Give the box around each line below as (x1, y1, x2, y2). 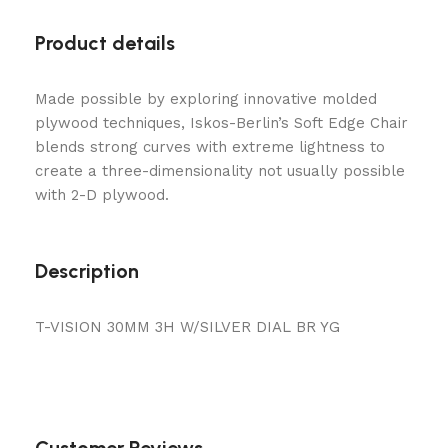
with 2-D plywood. (35, 186, 169, 204)
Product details (35, 31, 175, 55)
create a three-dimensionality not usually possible (35, 162, 405, 180)
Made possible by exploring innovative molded (35, 90, 377, 108)
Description (35, 259, 139, 283)
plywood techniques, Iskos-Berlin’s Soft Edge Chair (35, 114, 408, 132)
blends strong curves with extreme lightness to (35, 138, 385, 156)
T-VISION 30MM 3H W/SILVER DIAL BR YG (35, 318, 340, 336)
